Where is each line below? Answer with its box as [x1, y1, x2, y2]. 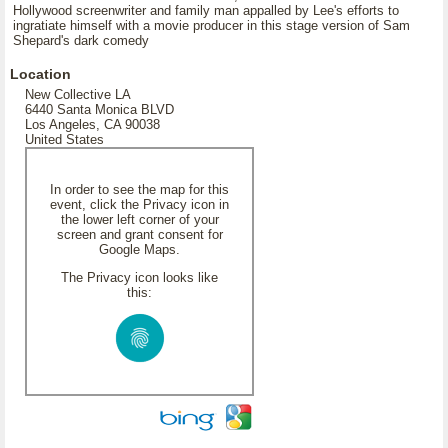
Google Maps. [99, 242, 180, 257]
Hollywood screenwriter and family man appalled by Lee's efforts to [13, 3, 399, 18]
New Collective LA [25, 87, 131, 102]
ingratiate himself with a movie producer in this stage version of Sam [13, 18, 410, 33]
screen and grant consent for [56, 227, 223, 242]
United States [25, 132, 104, 147]
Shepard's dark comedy [13, 33, 149, 48]
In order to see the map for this [50, 182, 229, 197]
